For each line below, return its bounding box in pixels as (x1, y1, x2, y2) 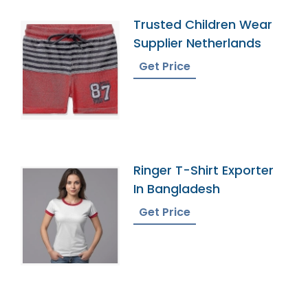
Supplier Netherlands (133, 34, 262, 52)
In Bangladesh (133, 179, 221, 197)
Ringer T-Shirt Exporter (133, 161, 274, 179)
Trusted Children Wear (133, 15, 273, 33)
